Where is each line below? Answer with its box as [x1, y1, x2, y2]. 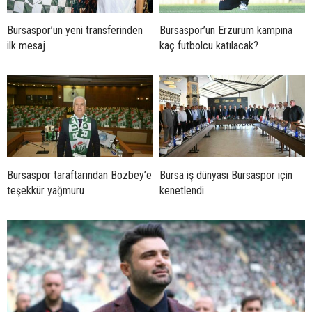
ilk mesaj [7, 39, 45, 53]
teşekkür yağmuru [7, 183, 84, 197]
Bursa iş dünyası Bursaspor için [159, 168, 292, 182]
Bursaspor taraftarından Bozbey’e [7, 168, 152, 182]
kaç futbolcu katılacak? [159, 39, 258, 53]
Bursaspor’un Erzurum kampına [159, 24, 292, 38]
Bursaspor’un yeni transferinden [7, 24, 143, 38]
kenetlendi [159, 183, 204, 197]
